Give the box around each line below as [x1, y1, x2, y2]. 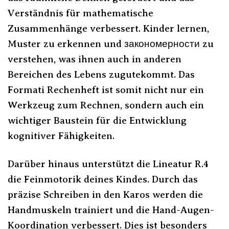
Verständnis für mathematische [8, 8, 153, 19]
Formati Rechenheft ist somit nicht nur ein [8, 84, 204, 96]
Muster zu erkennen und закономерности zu [8, 38, 214, 50]
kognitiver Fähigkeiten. [8, 130, 114, 142]
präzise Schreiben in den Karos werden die [8, 189, 203, 200]
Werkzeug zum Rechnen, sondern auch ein [8, 100, 204, 111]
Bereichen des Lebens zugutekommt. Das [8, 69, 195, 80]
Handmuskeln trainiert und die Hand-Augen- [8, 204, 214, 216]
